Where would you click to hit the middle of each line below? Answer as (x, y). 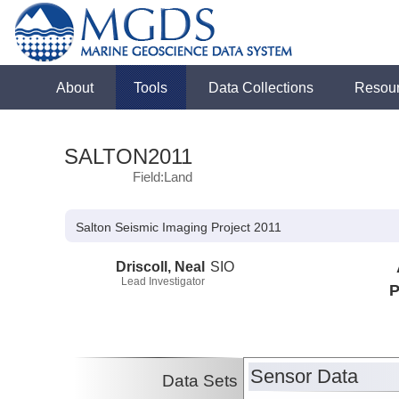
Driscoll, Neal (160, 266)
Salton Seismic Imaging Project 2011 (179, 228)
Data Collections (261, 87)
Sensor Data (305, 377)
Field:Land (163, 177)
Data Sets (200, 381)
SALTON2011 (129, 156)
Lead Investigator (163, 281)
